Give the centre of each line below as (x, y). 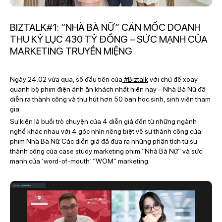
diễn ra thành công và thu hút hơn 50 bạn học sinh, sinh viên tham (110, 99)
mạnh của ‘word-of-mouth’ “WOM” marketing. (81, 161)
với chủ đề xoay (173, 79)
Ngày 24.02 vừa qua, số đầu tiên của (66, 79)
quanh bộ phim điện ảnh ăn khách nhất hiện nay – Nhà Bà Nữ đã (108, 89)
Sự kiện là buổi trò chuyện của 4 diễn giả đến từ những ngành (103, 121)
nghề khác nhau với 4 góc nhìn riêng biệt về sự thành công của (106, 131)
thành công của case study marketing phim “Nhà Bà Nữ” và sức (106, 151)
